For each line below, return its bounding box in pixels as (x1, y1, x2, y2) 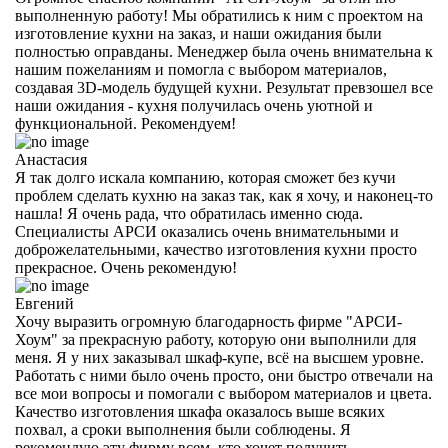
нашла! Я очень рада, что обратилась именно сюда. (15, 205, 363, 223)
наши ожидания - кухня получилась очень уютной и (15, 97, 373, 115)
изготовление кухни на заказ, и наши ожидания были (15, 25, 382, 43)
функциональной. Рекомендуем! (15, 115, 236, 133)
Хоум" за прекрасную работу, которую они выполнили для (15, 331, 416, 349)
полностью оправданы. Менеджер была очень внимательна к (15, 43, 433, 61)
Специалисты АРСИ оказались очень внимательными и (15, 223, 399, 241)
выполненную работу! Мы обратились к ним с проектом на (15, 7, 423, 25)
